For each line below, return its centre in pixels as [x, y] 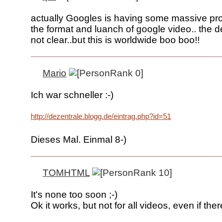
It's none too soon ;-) [74, 195]
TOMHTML [66, 173]
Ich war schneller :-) [72, 95]
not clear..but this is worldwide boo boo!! [115, 40]
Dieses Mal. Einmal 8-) [79, 140]
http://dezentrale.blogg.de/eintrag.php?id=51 [101, 116]
